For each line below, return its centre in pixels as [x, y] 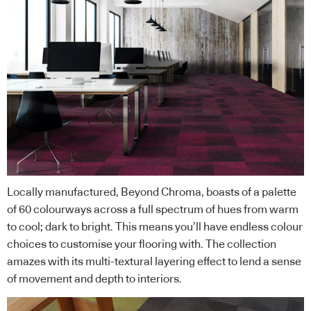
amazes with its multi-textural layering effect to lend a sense [154, 262]
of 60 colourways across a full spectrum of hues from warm [153, 210]
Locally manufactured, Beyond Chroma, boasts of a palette [152, 193]
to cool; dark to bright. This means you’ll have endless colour [155, 227]
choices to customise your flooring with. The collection [142, 245]
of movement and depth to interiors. [94, 279]
